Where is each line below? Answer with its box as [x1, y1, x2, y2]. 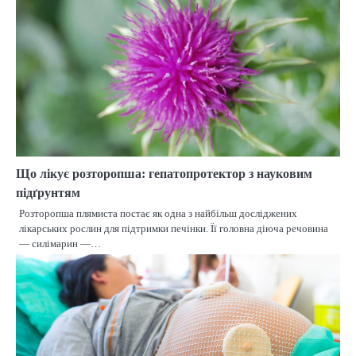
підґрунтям [16, 185, 80, 199]
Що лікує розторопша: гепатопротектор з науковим [16, 166, 312, 180]
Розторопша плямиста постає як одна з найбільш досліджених [19, 207, 297, 219]
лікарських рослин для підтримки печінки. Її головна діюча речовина [19, 222, 328, 234]
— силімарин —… [19, 237, 101, 250]
